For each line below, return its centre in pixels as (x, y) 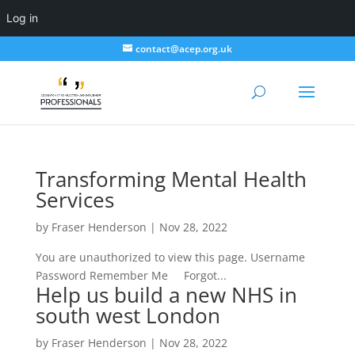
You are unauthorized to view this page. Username (170, 257)
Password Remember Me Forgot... (131, 275)
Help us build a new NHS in (166, 295)
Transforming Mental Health (171, 179)
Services (74, 200)
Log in (22, 18)
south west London (128, 315)
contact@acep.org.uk (183, 49)
